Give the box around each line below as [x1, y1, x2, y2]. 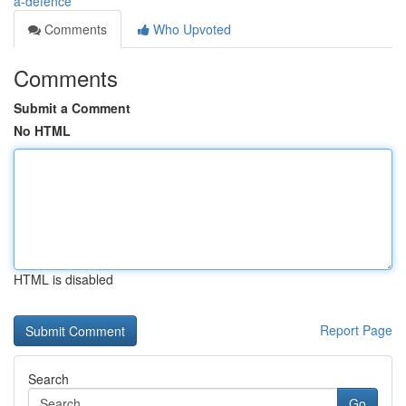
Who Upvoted [150, 20, 231, 38]
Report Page [320, 321, 392, 339]
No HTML [14, 121, 71, 140]
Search [28, 370, 69, 388]
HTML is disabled [14, 270, 113, 288]
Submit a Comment [14, 99, 130, 117]
